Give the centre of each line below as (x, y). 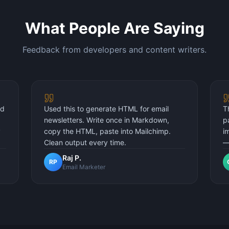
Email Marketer (84, 167)
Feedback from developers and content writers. (114, 50)
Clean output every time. (85, 142)
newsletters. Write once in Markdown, (107, 120)
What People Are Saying (114, 28)
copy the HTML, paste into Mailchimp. (108, 131)
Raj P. (72, 158)
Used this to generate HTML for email (107, 109)
